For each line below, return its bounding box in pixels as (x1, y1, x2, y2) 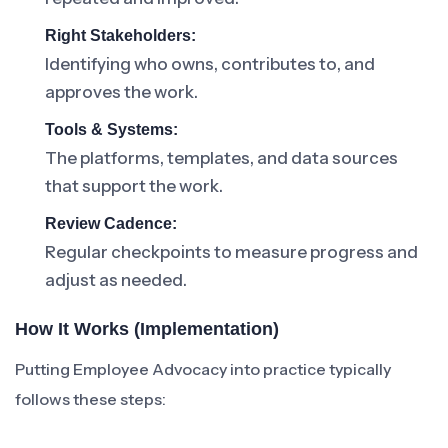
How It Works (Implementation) (15, 319, 279, 339)
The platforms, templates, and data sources (45, 148, 398, 168)
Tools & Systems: (45, 121, 178, 138)
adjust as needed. (45, 270, 187, 290)
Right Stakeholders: (45, 27, 196, 44)
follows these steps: (15, 389, 166, 409)
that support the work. (45, 176, 223, 196)
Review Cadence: (45, 215, 177, 232)
